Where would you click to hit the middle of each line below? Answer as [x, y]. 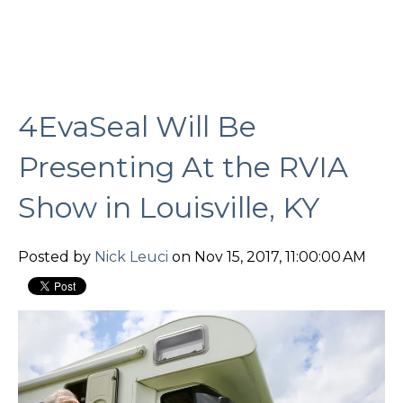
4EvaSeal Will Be [137, 126]
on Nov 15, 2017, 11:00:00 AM [267, 257]
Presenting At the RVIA [183, 166]
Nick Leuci [131, 257]
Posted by [56, 257]
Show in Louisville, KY [169, 207]
